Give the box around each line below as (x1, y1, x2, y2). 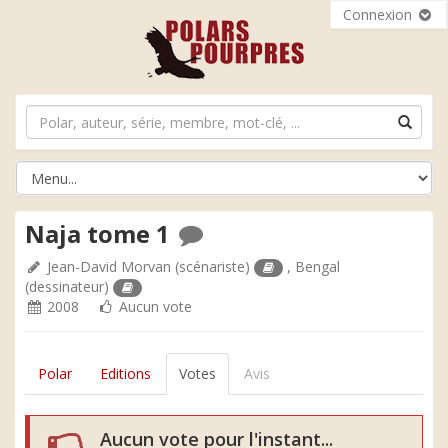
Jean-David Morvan (47, 257, 171, 276)
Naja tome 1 (25, 217, 176, 250)
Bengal (295, 257, 341, 276)
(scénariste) (171, 257, 254, 276)
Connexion (343, 5, 416, 24)
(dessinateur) (25, 277, 113, 296)
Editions (100, 364, 151, 383)
